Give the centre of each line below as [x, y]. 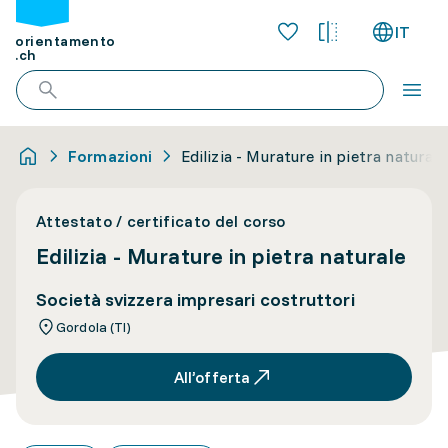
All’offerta [212, 377]
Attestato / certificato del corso [161, 221]
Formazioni [110, 156]
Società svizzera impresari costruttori [195, 299]
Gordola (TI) [93, 327]
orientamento [65, 41]
